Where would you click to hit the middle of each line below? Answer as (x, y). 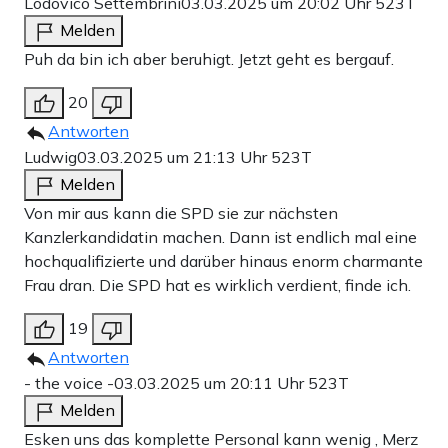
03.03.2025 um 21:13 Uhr (174, 157)
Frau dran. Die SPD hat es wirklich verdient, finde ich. (217, 285)
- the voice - (69, 383)
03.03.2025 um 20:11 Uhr (211, 383)
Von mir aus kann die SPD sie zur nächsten (181, 213)
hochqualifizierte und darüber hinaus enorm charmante (223, 261)
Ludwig (50, 157)
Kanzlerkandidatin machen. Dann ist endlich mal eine (220, 237)
